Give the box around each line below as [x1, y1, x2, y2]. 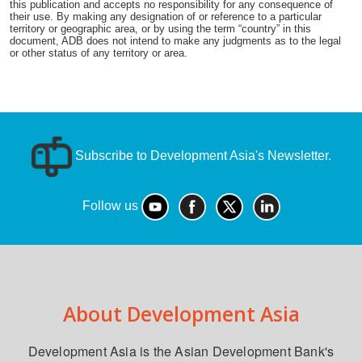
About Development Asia [62, 299, 300, 327]
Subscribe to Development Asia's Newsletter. [71, 148, 331, 162]
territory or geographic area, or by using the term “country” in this [10, 22, 311, 35]
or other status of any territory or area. [10, 46, 187, 59]
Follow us [82, 198, 141, 213]
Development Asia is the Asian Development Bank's [27, 341, 335, 360]
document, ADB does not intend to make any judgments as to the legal [10, 34, 341, 47]
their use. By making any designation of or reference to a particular [10, 10, 322, 23]
